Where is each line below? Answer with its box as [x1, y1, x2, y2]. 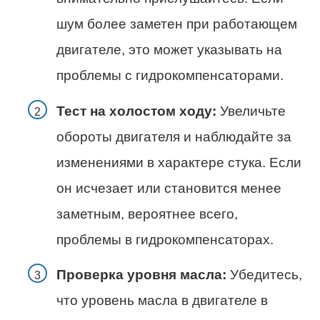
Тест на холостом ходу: [56, 103, 216, 119]
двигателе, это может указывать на [56, 42, 282, 58]
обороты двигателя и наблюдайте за [56, 129, 291, 144]
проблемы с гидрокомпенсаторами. [56, 68, 284, 84]
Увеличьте [216, 103, 286, 119]
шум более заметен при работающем [56, 16, 297, 32]
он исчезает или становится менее [56, 180, 281, 196]
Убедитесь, [226, 266, 302, 282]
